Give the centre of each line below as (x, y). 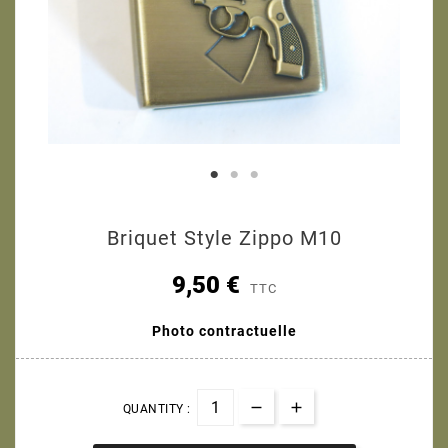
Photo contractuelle (224, 330)
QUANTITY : (156, 408)
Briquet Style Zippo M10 (224, 237)
